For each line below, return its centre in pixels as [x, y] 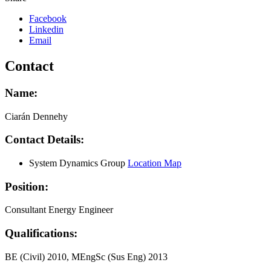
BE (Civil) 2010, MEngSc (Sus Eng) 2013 [86, 256]
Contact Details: [44, 140]
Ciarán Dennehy [36, 116]
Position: [27, 186]
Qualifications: [41, 233]
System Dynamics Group [78, 163]
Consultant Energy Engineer [59, 210]
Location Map [155, 163]
